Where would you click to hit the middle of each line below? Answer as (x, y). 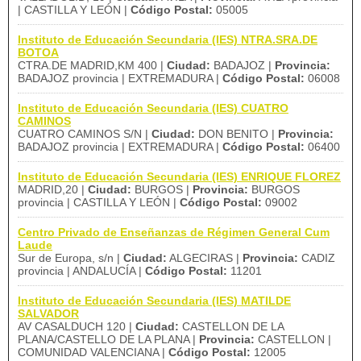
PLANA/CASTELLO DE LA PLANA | (108, 339)
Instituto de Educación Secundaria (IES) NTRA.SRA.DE (168, 39)
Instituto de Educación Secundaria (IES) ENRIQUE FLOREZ (179, 176)
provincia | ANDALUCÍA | (81, 271)
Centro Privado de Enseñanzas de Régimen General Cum (174, 232)
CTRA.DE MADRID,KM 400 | (92, 65)
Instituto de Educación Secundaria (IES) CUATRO (153, 108)
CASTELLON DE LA (232, 326)
